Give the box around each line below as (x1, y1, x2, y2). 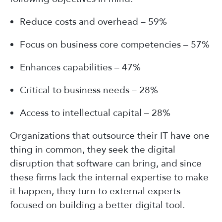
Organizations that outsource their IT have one (10, 129, 210, 142)
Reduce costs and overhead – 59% (20, 15, 167, 28)
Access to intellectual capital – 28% (20, 106, 170, 119)
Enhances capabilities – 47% (20, 60, 141, 74)
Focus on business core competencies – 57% (20, 38, 210, 51)
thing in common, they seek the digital (10, 143, 175, 156)
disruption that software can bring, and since (10, 157, 202, 170)
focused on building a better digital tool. (10, 198, 185, 212)
